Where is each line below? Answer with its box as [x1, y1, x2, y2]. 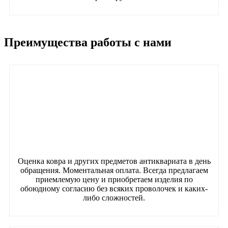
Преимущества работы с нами [4, 35, 172, 49]
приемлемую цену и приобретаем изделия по [35, 175, 193, 184]
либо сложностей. [83, 193, 145, 202]
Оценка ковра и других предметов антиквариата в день [17, 156, 211, 165]
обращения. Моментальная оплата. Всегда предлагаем [20, 165, 208, 175]
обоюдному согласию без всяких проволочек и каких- [20, 184, 208, 193]
